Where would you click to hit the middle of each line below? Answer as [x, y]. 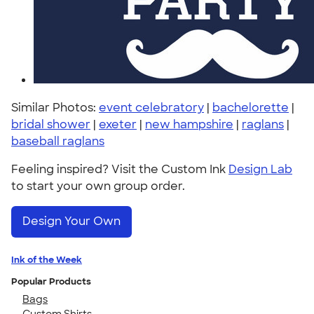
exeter [118, 124]
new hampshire [189, 124]
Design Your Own [71, 221]
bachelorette [251, 108]
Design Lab [260, 169]
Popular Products [51, 281]
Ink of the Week [47, 259]
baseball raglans [58, 141]
